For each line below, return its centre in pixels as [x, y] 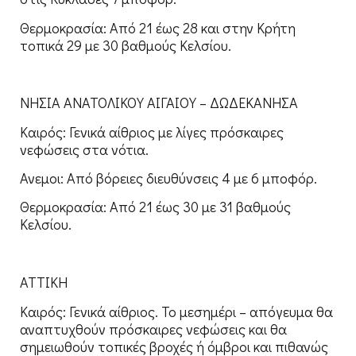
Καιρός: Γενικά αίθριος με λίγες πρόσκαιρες [152, 132]
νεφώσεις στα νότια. [84, 149]
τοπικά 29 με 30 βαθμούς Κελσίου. [126, 45]
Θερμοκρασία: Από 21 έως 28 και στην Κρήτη [158, 27]
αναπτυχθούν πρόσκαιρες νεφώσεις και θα [153, 329]
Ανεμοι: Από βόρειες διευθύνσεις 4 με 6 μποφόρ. [168, 178]
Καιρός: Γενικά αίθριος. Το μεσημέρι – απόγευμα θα [176, 311]
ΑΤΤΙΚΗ [44, 282]
